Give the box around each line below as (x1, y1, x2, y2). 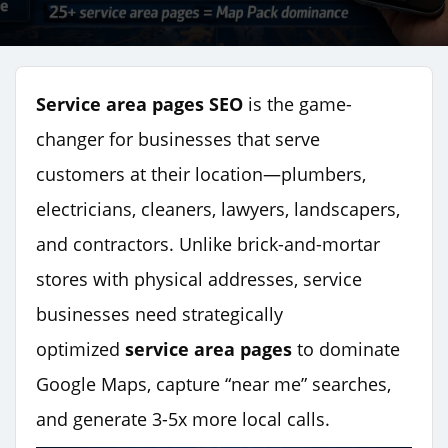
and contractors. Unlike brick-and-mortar (36, 231, 380, 256)
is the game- (243, 91, 352, 116)
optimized (36, 336, 125, 361)
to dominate (292, 336, 400, 361)
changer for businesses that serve (36, 126, 320, 151)
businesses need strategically (36, 301, 283, 326)
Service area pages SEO (36, 91, 243, 116)
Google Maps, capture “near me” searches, (36, 371, 391, 396)
